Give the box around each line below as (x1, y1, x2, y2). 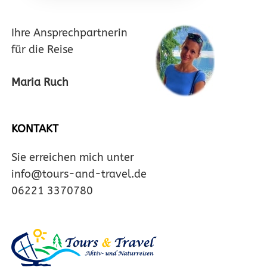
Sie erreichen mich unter (11, 151, 134, 164)
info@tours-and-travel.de (11, 167, 147, 181)
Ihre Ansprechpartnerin (11, 26, 128, 39)
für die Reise (11, 43, 73, 56)
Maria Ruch (11, 76, 69, 89)
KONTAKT (11, 122, 58, 135)
